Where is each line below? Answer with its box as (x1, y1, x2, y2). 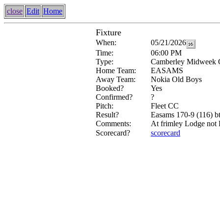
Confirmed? (96, 93, 133, 101)
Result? (96, 110, 119, 119)
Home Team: (96, 66, 136, 75)
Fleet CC (151, 102, 179, 110)
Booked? (96, 84, 124, 92)
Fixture (96, 27, 121, 37)
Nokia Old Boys (151, 75, 202, 83)
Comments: (96, 119, 131, 128)
